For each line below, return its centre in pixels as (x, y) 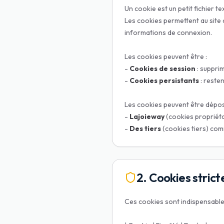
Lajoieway (147, 116)
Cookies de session (162, 68)
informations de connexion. (168, 32)
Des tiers (145, 128)
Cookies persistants (164, 80)
